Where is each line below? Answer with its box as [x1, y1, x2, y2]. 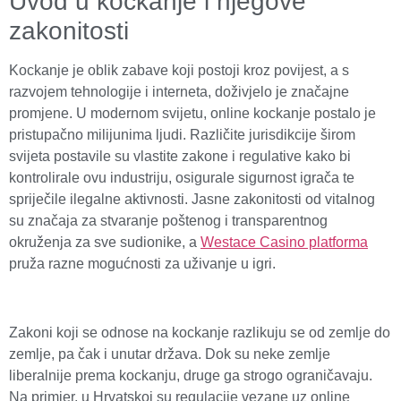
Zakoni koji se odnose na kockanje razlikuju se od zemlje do [9, 325, 390, 341]
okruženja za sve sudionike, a [9, 235, 200, 251]
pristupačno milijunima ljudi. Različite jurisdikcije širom [9, 127, 355, 143]
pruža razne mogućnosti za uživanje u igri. [9, 256, 276, 272]
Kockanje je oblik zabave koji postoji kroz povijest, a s [9, 63, 349, 79]
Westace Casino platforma [200, 235, 368, 251]
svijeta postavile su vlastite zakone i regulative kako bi [9, 149, 351, 165]
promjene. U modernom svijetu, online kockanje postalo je [9, 106, 376, 122]
